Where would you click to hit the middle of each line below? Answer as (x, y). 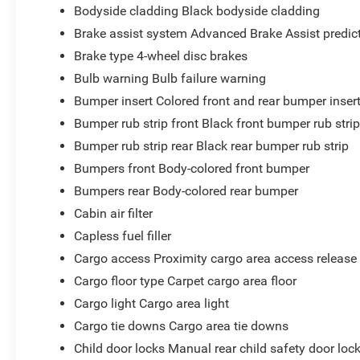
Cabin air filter (114, 213)
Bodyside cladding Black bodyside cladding (197, 10)
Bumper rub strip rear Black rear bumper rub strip (212, 145)
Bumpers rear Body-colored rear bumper (186, 190)
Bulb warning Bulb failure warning (170, 78)
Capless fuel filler (123, 235)
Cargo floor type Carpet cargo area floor (186, 280)
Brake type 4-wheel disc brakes (161, 55)
